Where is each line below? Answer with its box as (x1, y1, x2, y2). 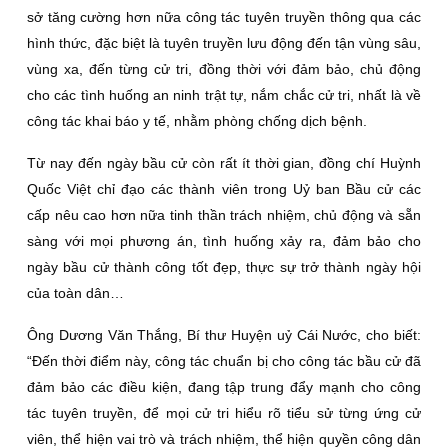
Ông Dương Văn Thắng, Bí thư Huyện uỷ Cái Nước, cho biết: (27, 327, 421, 343)
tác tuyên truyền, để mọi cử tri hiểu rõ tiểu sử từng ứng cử (27, 405, 421, 421)
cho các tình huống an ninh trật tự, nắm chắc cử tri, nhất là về (27, 87, 421, 103)
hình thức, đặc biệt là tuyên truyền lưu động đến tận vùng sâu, (27, 35, 421, 51)
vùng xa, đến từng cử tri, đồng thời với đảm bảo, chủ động (27, 61, 421, 77)
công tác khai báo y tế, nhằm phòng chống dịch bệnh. (27, 113, 367, 129)
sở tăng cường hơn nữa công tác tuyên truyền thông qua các (27, 9, 421, 25)
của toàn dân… (27, 285, 124, 301)
